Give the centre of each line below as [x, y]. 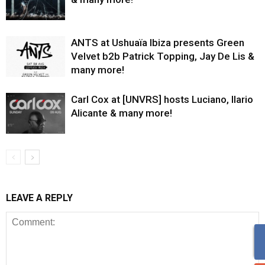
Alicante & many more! [122, 113]
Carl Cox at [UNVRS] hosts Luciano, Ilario [162, 99]
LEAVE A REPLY [39, 198]
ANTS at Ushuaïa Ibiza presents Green [158, 42]
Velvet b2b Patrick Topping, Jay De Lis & [163, 56]
